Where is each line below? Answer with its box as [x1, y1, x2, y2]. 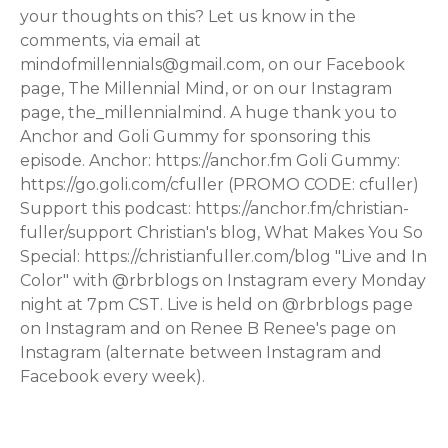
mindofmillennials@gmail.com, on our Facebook [20, 54, 405, 74]
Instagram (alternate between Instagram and [20, 342, 382, 362]
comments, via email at [20, 30, 201, 50]
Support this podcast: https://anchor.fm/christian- [20, 198, 409, 218]
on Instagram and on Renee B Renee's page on [20, 318, 396, 338]
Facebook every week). [20, 366, 205, 386]
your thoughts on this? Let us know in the [20, 6, 356, 26]
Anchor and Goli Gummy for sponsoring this [20, 126, 370, 146]
